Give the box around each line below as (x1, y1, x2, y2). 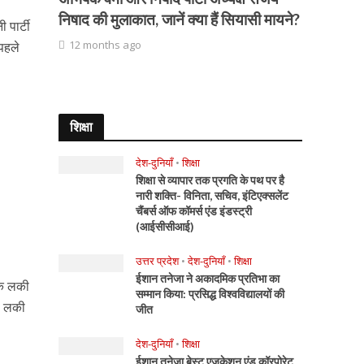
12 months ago (69, 37, 142, 52)
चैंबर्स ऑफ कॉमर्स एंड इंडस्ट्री (136, 204, 253, 218)
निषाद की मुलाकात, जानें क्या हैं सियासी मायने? (58, 10, 301, 28)
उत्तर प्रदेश (136, 253, 180, 268)
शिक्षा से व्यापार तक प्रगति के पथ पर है (136, 173, 285, 187)
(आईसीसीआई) (136, 219, 195, 233)
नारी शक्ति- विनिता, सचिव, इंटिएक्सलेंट (136, 188, 289, 202)
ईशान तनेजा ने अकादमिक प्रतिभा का (136, 271, 280, 285)
